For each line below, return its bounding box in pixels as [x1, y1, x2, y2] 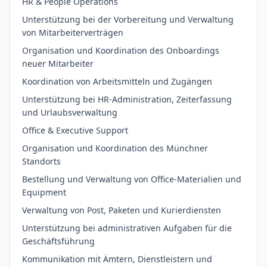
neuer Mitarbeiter [22, 58, 94, 69]
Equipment [22, 187, 66, 198]
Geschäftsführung [22, 235, 95, 247]
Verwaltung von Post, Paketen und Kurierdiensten [22, 204, 221, 216]
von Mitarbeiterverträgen [22, 27, 123, 38]
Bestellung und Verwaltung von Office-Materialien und [22, 173, 241, 185]
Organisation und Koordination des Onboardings [22, 45, 219, 56]
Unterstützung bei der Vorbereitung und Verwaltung [22, 14, 234, 25]
